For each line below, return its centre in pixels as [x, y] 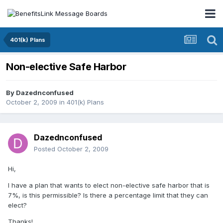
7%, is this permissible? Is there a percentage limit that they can [108, 195]
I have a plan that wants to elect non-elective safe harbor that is [109, 185]
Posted [46, 149]
